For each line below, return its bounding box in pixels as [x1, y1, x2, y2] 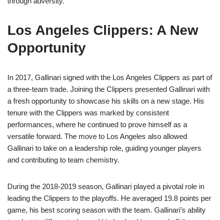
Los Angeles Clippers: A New [7, 23, 198, 38]
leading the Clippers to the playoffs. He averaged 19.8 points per [7, 194, 211, 203]
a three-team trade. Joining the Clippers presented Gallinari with [7, 85, 210, 94]
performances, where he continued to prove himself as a [7, 120, 187, 129]
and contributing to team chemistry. [7, 156, 119, 165]
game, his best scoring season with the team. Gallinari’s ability [7, 206, 206, 215]
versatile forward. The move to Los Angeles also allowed [7, 132, 187, 141]
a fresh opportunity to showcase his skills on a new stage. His [7, 97, 204, 106]
